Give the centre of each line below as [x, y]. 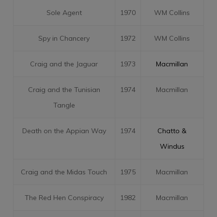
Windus [172, 146]
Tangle [64, 105]
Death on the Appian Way [64, 131]
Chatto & [172, 131]
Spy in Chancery [64, 38]
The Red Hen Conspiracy [64, 198]
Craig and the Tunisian [64, 90]
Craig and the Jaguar [64, 64]
